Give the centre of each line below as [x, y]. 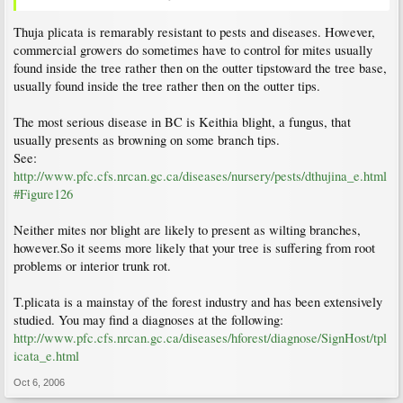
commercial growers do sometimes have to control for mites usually [193, 50]
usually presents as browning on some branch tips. [147, 140]
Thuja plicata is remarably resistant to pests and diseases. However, [194, 32]
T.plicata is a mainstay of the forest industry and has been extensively [198, 302]
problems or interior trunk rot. [92, 266]
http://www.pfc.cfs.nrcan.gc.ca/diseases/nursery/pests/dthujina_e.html [200, 176]
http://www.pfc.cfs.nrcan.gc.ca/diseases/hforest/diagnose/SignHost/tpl [200, 338]
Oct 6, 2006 [39, 383]
